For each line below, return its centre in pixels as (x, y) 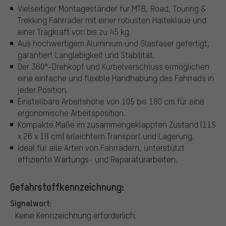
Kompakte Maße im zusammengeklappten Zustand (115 (117, 125)
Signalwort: (31, 203)
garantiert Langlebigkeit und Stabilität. (86, 55)
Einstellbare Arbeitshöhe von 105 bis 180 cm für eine (111, 101)
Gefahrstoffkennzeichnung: (67, 187)
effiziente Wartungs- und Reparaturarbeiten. (97, 159)
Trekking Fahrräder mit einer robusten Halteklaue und (112, 20)
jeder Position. (43, 90)
